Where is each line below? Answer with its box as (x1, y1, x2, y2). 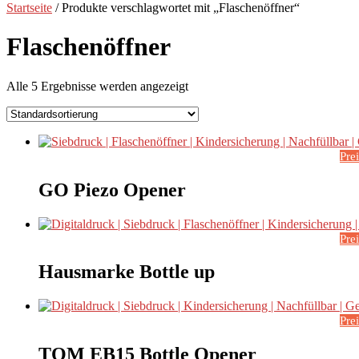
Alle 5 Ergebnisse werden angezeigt (6, 79, 188, 93)
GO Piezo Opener (38, 179, 186, 200)
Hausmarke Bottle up (38, 261, 215, 283)
